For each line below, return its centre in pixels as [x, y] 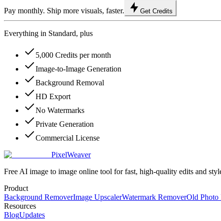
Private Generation [65, 124]
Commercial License [68, 138]
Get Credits [156, 11]
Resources [20, 206]
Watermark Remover [154, 197]
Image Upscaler [97, 197]
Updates [32, 215]
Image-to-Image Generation [78, 69]
